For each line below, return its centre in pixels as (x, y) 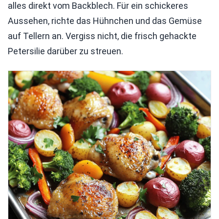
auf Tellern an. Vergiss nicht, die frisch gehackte (102, 36)
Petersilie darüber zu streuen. (66, 51)
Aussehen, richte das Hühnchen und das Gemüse (105, 21)
